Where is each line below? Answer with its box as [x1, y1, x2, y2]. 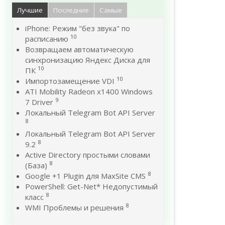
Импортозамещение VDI [25, 76, 115, 86]
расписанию [25, 34, 70, 44]
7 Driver [25, 97, 53, 107]
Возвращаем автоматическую [25, 44, 134, 54]
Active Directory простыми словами [25, 150, 150, 160]
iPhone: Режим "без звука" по [25, 23, 130, 33]
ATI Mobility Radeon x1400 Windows [25, 86, 153, 96]
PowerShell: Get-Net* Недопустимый [25, 181, 158, 191]
